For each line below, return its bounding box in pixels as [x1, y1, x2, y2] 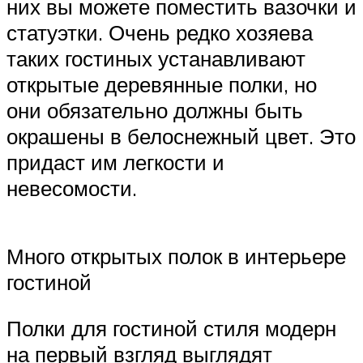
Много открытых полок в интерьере [6, 242, 346, 269]
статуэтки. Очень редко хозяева [6, 19, 313, 46]
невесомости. [6, 175, 137, 202]
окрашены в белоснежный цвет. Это [6, 123, 356, 150]
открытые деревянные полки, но [6, 71, 317, 98]
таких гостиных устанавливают [6, 45, 305, 72]
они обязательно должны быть [6, 97, 303, 124]
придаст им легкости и [6, 149, 224, 176]
